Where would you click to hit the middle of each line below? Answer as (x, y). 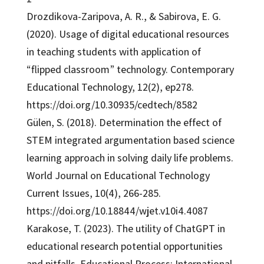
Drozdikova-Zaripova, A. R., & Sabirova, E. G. (123, 16)
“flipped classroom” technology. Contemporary (130, 69)
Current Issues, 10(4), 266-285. (93, 193)
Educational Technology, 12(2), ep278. (110, 87)
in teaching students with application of (113, 51)
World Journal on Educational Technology (118, 175)
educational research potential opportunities (124, 246)
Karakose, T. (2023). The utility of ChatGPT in (126, 228)
